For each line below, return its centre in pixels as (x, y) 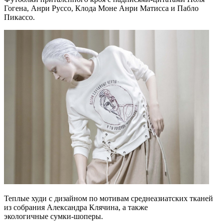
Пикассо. (19, 17)
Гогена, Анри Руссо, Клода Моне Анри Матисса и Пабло (101, 8)
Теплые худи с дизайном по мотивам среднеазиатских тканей (109, 199)
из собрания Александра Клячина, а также (76, 208)
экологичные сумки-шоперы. (54, 217)
